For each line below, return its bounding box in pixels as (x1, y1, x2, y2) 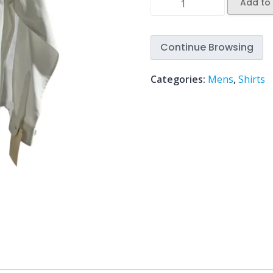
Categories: (150, 73, 208, 86)
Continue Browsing (160, 40, 253, 54)
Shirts (238, 73, 265, 86)
